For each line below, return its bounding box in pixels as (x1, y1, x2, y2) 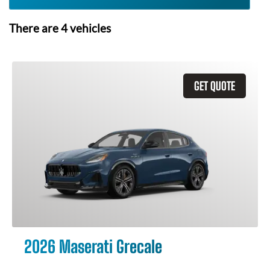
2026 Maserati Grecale (24, 236, 162, 257)
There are (9, 22, 61, 35)
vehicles (67, 22, 111, 35)
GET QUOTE (194, 79, 235, 93)
